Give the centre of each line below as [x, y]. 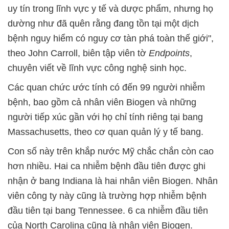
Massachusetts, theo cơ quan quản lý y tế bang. [106, 132]
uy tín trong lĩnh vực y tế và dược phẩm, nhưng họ [110, 9]
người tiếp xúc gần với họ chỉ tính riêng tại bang [105, 117]
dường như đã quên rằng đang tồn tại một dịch [103, 24]
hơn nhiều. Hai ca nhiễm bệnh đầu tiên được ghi [107, 166]
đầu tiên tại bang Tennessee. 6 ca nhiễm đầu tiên [108, 211]
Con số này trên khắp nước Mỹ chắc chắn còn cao [111, 151]
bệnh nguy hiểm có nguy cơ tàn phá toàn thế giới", [111, 38]
